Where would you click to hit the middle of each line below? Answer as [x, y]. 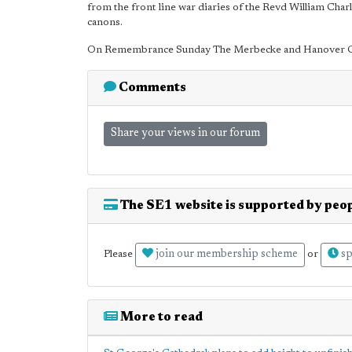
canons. [105, 22]
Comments [151, 88]
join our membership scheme [225, 255]
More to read [160, 317]
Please [119, 255]
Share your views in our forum [185, 134]
